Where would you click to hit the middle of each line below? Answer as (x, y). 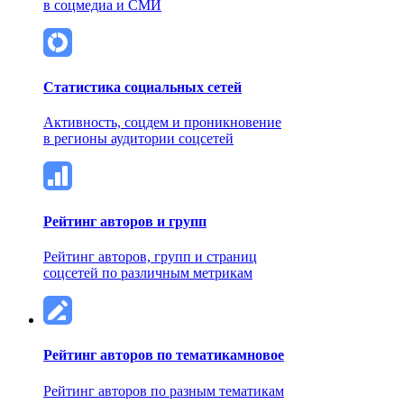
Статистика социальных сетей (142, 87)
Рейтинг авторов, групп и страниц (150, 256)
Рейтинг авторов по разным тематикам (164, 390)
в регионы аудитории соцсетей (138, 139)
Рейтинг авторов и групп (125, 221)
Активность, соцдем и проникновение (162, 123)
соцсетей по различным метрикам (148, 272)
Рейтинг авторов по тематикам (145, 355)
